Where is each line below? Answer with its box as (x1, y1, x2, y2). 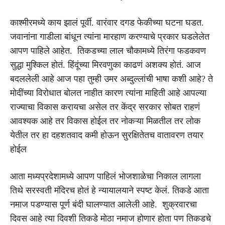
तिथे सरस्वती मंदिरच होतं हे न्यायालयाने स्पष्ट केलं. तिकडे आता (10, 185, 209, 195)
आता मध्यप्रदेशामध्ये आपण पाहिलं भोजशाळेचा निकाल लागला (10, 171, 201, 181)
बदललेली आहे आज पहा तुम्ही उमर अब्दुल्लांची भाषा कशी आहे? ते (10, 73, 213, 84)
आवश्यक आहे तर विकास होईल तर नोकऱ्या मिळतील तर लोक (10, 116, 200, 126)
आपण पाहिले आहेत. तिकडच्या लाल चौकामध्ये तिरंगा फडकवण (10, 45, 206, 56)
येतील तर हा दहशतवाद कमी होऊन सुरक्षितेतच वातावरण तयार (10, 130, 203, 140)
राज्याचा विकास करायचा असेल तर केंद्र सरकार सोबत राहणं (10, 101, 200, 112)
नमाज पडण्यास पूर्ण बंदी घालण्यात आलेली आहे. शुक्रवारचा (10, 199, 197, 209)
